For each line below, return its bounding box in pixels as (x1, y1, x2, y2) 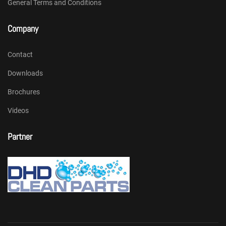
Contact (8, 50, 33, 59)
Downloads (8, 69, 43, 77)
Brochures (8, 87, 40, 96)
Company (8, 22, 38, 34)
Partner (8, 130, 32, 142)
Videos (8, 106, 29, 115)
